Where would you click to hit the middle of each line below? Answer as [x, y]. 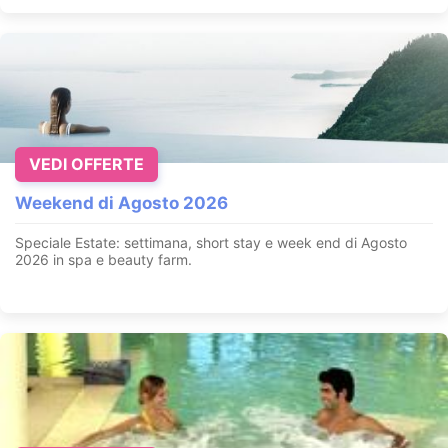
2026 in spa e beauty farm [101, 260]
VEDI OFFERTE [86, 164]
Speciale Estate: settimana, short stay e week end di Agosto [211, 243]
